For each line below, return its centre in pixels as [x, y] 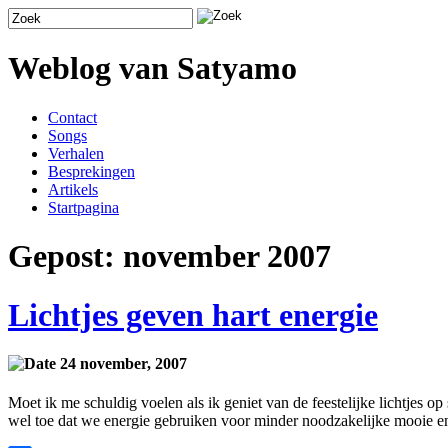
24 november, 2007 [121, 364]
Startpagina [83, 207]
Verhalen [76, 153]
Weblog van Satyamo [152, 68]
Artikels [73, 189]
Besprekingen [91, 171]
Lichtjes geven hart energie [193, 314]
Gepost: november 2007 [169, 256]
